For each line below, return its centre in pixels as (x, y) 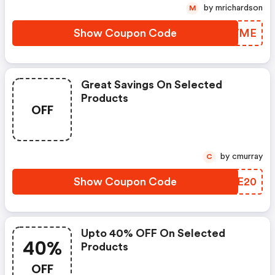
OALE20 (235, 182)
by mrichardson (239, 8)
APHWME (230, 33)
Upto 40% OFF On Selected (153, 233)
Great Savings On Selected (152, 85)
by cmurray (247, 157)
